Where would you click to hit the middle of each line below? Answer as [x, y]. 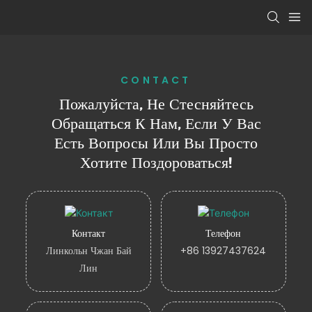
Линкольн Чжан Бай [88, 251]
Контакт [89, 233]
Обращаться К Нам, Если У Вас [156, 123]
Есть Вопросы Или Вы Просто [156, 143]
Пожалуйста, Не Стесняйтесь [156, 104]
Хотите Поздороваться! [156, 162]
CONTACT [156, 80]
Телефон [224, 233]
